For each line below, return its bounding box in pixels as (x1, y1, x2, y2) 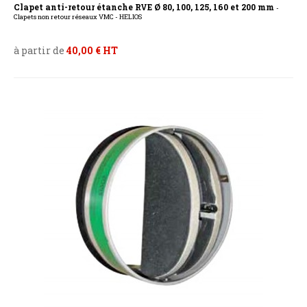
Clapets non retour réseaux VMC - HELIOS (14, 12, 142, 22)
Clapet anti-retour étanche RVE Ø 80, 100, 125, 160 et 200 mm (14, 1, 276, 13)
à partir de (14, 44, 66, 58)
